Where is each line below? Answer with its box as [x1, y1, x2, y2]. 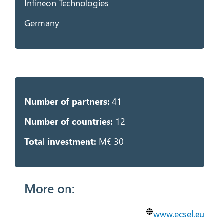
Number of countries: [24, 115, 113, 127]
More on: [24, 179, 75, 196]
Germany [24, 17, 59, 29]
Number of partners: [24, 95, 112, 107]
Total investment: [24, 135, 96, 147]
